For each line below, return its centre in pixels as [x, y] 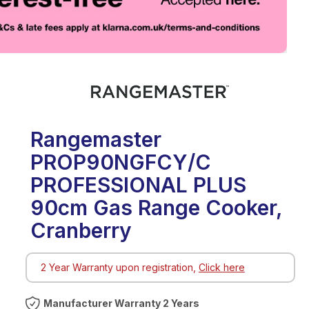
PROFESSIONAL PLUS [138, 185]
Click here [221, 267]
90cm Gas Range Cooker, [156, 207]
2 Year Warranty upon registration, [119, 267]
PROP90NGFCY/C [120, 162]
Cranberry [81, 230]
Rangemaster [96, 139]
